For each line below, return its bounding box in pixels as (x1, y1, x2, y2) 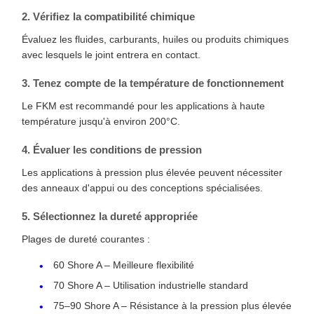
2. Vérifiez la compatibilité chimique (22, 10, 195, 22)
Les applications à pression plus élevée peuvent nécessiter (22, 166, 282, 178)
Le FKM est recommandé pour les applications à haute (22, 100, 265, 111)
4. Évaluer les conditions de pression (22, 143, 202, 156)
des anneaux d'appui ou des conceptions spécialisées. (22, 182, 263, 193)
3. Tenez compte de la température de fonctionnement (22, 76, 284, 89)
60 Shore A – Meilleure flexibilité (53, 259, 194, 271)
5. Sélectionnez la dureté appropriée (22, 210, 198, 222)
